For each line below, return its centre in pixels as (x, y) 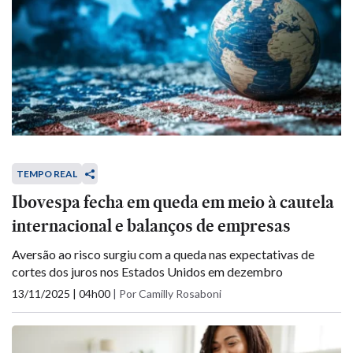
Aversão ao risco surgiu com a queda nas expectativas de (163, 254)
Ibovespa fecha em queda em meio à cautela (173, 202)
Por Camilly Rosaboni (170, 294)
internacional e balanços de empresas (151, 226)
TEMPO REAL (47, 174)
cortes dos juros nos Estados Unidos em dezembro (147, 271)
